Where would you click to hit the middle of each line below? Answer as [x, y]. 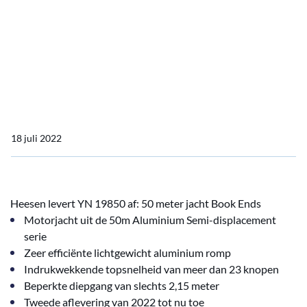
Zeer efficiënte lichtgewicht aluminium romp [127, 253]
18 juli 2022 [36, 138]
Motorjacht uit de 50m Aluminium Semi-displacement [150, 220]
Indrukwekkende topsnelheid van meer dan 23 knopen [151, 269]
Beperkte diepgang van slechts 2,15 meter [122, 285]
